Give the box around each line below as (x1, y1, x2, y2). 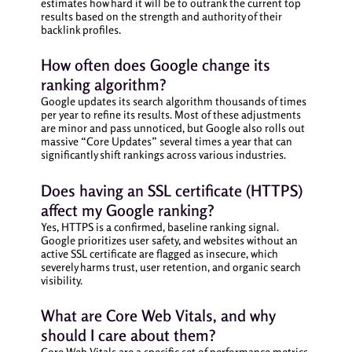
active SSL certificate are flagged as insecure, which (40, 246, 278, 260)
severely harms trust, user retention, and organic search (40, 259, 301, 273)
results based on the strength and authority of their (40, 9, 282, 23)
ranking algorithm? (40, 75, 167, 95)
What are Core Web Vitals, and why (40, 306, 276, 326)
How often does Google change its (40, 55, 270, 75)
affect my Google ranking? (40, 200, 214, 220)
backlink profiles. (40, 22, 121, 36)
